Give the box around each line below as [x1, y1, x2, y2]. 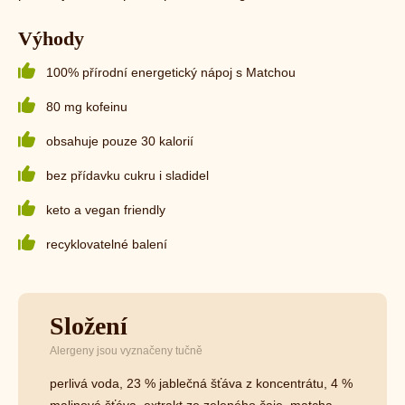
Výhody [18, 26, 84, 50]
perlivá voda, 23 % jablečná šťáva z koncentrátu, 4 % [50, 376, 353, 391]
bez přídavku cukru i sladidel [46, 167, 209, 183]
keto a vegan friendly [46, 202, 165, 217]
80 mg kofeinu [46, 99, 127, 114]
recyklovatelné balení [46, 236, 171, 251]
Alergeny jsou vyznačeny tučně [50, 344, 202, 358]
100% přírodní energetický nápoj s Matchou [46, 64, 296, 80]
